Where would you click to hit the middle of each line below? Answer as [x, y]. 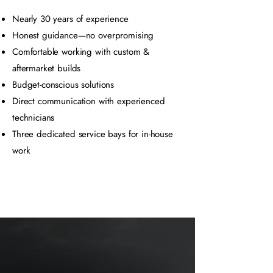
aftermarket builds [47, 68]
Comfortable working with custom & [81, 52]
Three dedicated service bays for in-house [93, 134]
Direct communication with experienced [89, 101]
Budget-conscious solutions [63, 85]
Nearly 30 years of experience [70, 19]
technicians [34, 118]
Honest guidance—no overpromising [83, 35]
